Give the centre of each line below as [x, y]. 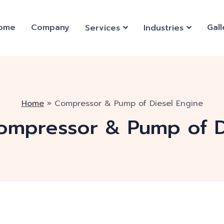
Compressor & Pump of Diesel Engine [128, 103]
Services [102, 28]
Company [50, 27]
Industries [163, 28]
